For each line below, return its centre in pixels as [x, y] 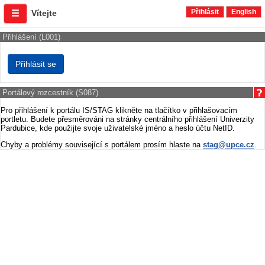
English [244, 12]
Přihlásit [205, 12]
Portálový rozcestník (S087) [50, 93]
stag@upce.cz [229, 145]
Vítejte [44, 13]
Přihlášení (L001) [31, 37]
